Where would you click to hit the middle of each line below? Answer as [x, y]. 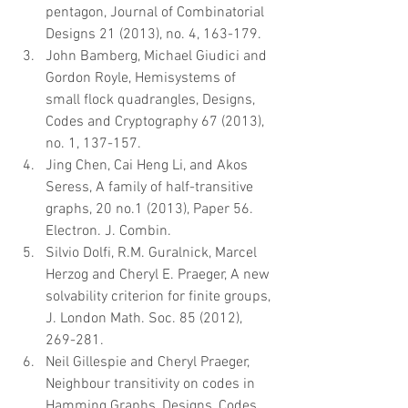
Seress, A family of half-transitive [151, 187]
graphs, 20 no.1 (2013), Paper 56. [151, 209]
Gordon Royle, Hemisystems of [143, 78]
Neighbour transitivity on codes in [152, 384]
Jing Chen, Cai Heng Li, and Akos [148, 165]
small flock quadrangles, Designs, [152, 100]
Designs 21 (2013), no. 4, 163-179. [157, 34]
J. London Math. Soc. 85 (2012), [146, 318]
